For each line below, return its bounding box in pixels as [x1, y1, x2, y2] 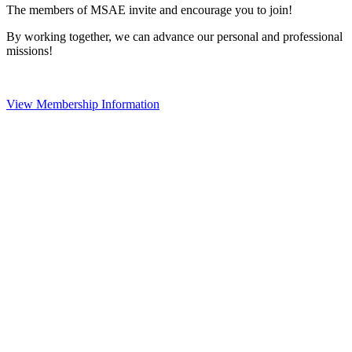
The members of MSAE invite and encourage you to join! [6, 3, 292, 17]
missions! [6, 44, 56, 58]
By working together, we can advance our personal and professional [6, 30, 343, 44]
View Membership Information [6, 97, 159, 112]
